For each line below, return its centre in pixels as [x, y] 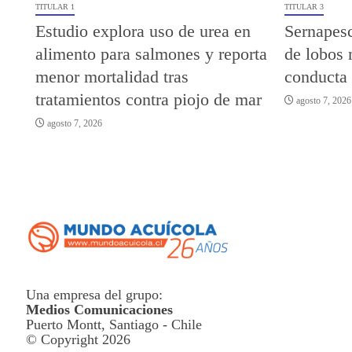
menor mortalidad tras [112, 77]
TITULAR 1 [55, 7]
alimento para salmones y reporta [151, 54]
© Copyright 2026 [78, 339]
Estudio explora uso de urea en [143, 31]
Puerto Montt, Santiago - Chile [114, 324]
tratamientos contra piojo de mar [148, 99]
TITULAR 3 [304, 7]
